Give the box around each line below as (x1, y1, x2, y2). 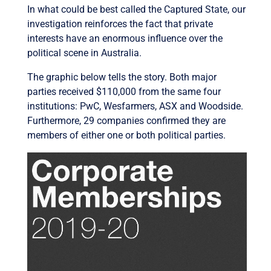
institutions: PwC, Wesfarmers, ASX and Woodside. (27, 100, 243, 113)
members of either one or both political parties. (27, 129, 226, 142)
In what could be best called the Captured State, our (27, 4, 246, 16)
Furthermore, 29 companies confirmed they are (27, 115, 226, 127)
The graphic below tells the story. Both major (27, 71, 217, 83)
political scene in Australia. (27, 47, 142, 59)
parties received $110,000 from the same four (27, 86, 221, 98)
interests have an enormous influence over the (27, 33, 223, 45)
